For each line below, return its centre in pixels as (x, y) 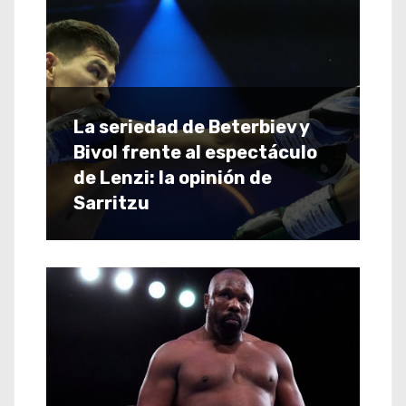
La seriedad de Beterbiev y (191, 126)
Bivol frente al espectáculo (195, 152)
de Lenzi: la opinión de (173, 177)
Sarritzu (111, 203)
